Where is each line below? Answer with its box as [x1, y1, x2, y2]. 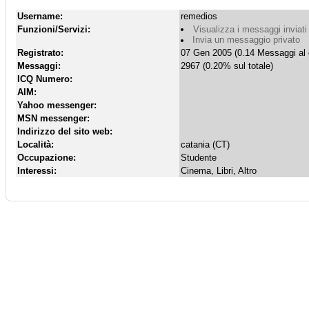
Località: [17, 139, 54, 150]
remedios [181, 11, 217, 21]
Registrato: [17, 48, 63, 58]
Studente [181, 152, 219, 163]
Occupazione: [17, 152, 76, 163]
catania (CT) [181, 139, 232, 150]
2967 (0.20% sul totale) [181, 61, 273, 71]
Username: [17, 11, 63, 21]
